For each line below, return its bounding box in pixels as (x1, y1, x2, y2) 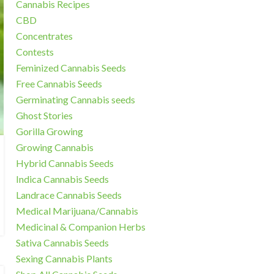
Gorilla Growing (15, 125, 83, 138)
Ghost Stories (15, 109, 73, 122)
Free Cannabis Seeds (15, 78, 102, 90)
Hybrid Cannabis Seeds (15, 157, 114, 169)
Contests (15, 46, 54, 58)
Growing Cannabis (15, 141, 94, 154)
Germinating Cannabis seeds (15, 94, 135, 106)
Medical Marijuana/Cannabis (15, 205, 138, 217)
